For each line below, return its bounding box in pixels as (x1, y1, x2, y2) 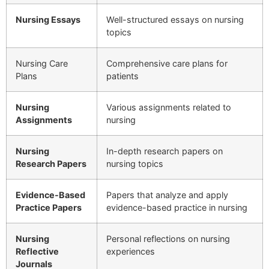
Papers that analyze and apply (106, 190, 228, 201)
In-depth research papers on (106, 146, 223, 157)
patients (106, 71, 139, 82)
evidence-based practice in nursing (106, 202, 247, 213)
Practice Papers (16, 202, 82, 213)
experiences (106, 246, 155, 257)
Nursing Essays (16, 14, 80, 25)
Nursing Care (16, 58, 68, 69)
